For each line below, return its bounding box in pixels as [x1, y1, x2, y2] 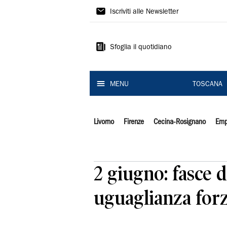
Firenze [123, 119, 144, 126]
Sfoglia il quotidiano [110, 44, 172, 51]
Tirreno [90, 21, 138, 37]
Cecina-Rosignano [153, 119, 206, 126]
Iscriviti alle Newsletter [110, 9, 178, 16]
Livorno [94, 119, 114, 126]
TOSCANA [192, 81, 222, 88]
